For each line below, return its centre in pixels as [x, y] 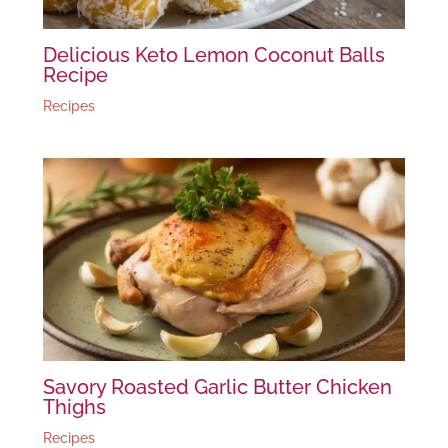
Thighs [74, 407]
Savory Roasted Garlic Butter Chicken [217, 387]
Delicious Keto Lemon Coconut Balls [213, 54]
